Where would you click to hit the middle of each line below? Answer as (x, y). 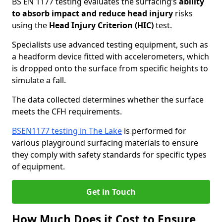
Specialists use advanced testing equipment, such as (110, 45)
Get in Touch (111, 192)
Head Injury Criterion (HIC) (101, 25)
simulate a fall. (39, 80)
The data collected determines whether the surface (108, 100)
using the (30, 25)
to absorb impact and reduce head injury (92, 13)
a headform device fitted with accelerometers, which (111, 56)
